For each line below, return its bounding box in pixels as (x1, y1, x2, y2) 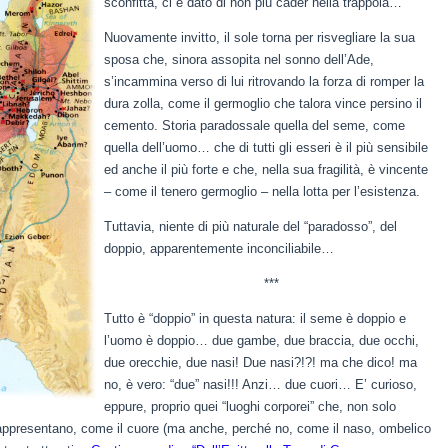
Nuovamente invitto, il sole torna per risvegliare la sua (104, 30, 415, 45)
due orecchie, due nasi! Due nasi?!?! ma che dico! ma (104, 355, 417, 370)
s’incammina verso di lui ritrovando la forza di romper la (104, 74, 424, 89)
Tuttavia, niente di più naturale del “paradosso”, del (104, 219, 397, 234)
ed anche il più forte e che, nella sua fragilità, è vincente (104, 162, 428, 177)
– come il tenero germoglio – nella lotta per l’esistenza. (104, 184, 420, 199)
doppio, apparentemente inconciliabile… (104, 241, 334, 256)
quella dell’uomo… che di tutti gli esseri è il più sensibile (104, 140, 428, 155)
